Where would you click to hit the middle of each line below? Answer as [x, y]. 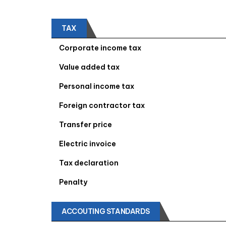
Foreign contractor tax [102, 105]
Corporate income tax [100, 48]
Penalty [73, 182]
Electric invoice [88, 144]
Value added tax [89, 67]
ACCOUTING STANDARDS [106, 211]
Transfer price [86, 125]
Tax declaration [89, 163]
